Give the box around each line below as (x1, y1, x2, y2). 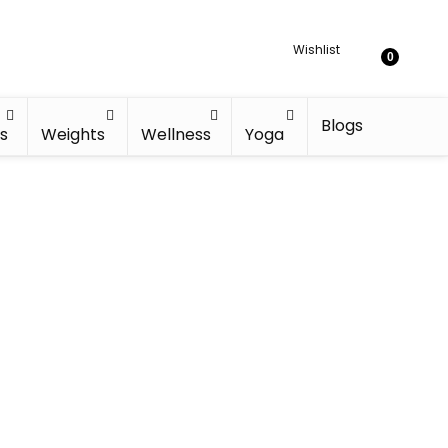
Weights (41, 123, 106, 146)
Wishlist (293, 40, 340, 58)
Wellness (140, 123, 211, 146)
